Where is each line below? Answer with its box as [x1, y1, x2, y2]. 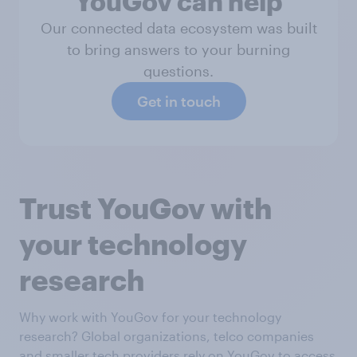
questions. [143, 62, 214, 80]
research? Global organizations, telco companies [19, 328, 314, 343]
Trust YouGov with [19, 191, 272, 225]
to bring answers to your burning [67, 41, 290, 58]
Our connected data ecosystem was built [40, 19, 317, 37]
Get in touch [136, 92, 221, 110]
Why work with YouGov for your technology [19, 309, 281, 324]
